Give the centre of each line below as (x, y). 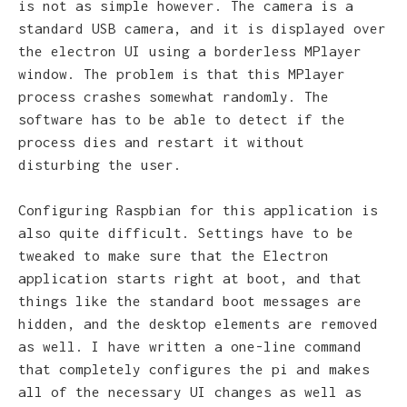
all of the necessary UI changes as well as (190, 392)
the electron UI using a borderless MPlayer (190, 50)
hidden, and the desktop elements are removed (198, 324)
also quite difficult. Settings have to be (186, 233)
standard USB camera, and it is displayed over (202, 28)
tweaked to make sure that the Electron (174, 256)
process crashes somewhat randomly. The (174, 96)
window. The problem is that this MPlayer (182, 73)
